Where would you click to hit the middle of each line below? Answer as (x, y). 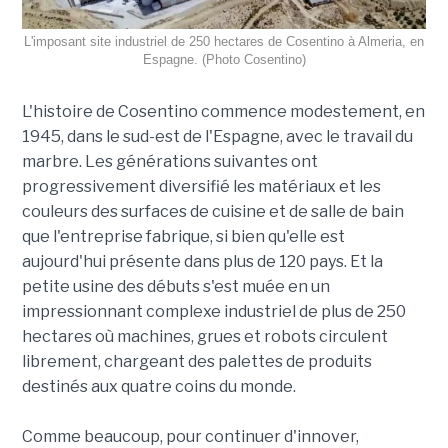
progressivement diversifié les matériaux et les (201, 186)
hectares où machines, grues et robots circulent (204, 336)
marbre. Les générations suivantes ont (169, 161)
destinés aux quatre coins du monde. (158, 386)
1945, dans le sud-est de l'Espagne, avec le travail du (217, 136)
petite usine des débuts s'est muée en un (175, 286)
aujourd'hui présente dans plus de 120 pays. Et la (202, 261)
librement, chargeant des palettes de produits (196, 361)
